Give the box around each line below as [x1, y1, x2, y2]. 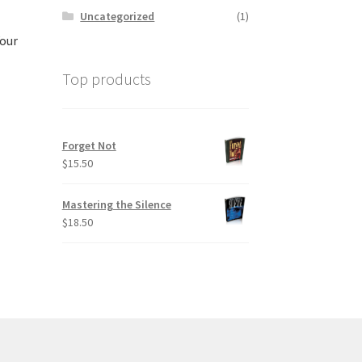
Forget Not [61, 137, 116, 153]
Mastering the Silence [61, 196, 171, 212]
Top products [61, 68, 151, 89]
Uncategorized [80, 9, 155, 23]
